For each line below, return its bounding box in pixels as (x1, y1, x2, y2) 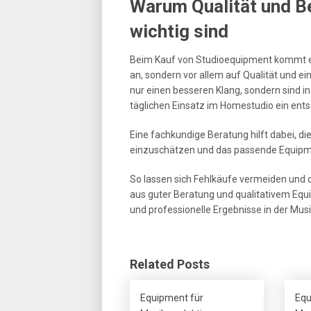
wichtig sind (130, 20, 228, 42)
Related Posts (130, 256, 210, 271)
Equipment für (140, 292, 203, 303)
